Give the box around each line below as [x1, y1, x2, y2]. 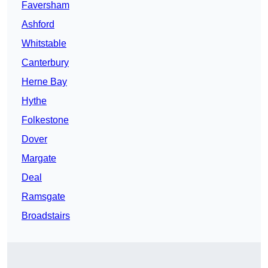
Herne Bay [22, 77, 67, 87]
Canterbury [22, 57, 69, 68]
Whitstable [22, 38, 66, 49]
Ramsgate [22, 191, 65, 202]
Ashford [22, 19, 54, 30]
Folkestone [22, 115, 69, 126]
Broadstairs [22, 211, 70, 221]
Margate [22, 153, 56, 164]
